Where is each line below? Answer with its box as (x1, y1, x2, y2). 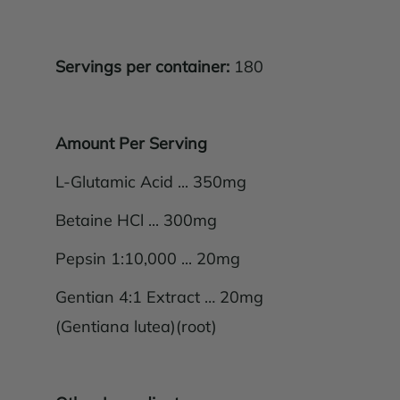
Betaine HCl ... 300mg (55, 210, 218, 231)
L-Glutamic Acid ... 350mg (55, 171, 247, 193)
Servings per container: (55, 56, 235, 78)
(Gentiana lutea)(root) (55, 316, 218, 337)
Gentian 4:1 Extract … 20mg (55, 287, 264, 308)
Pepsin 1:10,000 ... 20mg (55, 248, 241, 270)
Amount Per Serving (55, 133, 208, 154)
